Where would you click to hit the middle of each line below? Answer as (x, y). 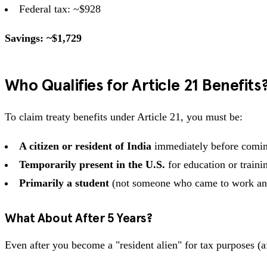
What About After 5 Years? (79, 218)
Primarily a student (64, 183)
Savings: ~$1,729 (43, 38)
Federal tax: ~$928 (60, 9)
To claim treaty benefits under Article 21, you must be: (124, 117)
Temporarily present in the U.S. (92, 164)
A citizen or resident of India (85, 146)
